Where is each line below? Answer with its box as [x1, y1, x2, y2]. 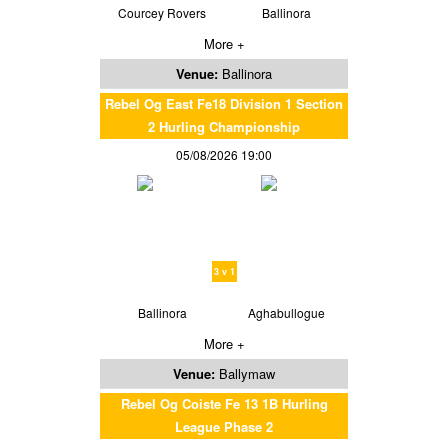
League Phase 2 [175, 417, 273, 437]
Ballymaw [219, 364, 275, 384]
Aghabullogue [247, 304, 325, 322]
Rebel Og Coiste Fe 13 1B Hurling [120, 394, 328, 414]
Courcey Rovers [118, 4, 206, 22]
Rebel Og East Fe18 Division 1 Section [105, 94, 343, 114]
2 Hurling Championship [148, 117, 300, 137]
